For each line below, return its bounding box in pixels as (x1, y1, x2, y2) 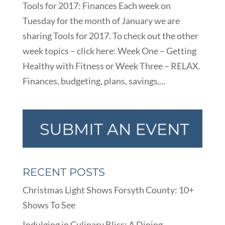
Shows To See (22, 199, 75, 210)
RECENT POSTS (22, 165, 105, 178)
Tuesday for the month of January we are (22, 15, 180, 27)
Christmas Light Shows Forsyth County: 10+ (22, 184, 194, 195)
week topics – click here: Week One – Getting (22, 45, 196, 57)
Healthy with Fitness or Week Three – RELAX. (22, 60, 200, 72)
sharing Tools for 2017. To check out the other (22, 30, 198, 42)
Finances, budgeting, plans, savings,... (22, 75, 166, 87)
